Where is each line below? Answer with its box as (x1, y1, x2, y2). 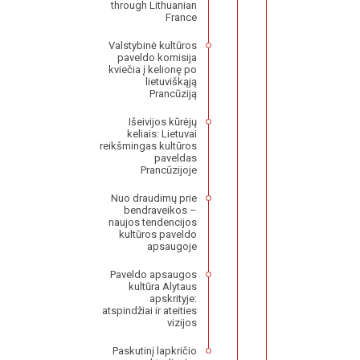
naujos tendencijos (108, 216, 198, 229)
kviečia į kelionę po (108, 63, 198, 76)
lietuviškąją (145, 76, 198, 88)
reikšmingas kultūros (100, 140, 198, 153)
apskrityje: (149, 292, 198, 305)
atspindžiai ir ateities (102, 305, 198, 317)
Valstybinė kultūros (108, 39, 198, 52)
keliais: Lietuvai (127, 128, 198, 141)
